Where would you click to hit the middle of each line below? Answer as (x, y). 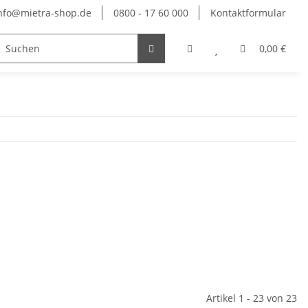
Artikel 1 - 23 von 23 (252, 298)
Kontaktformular (248, 13)
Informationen (47, 49)
